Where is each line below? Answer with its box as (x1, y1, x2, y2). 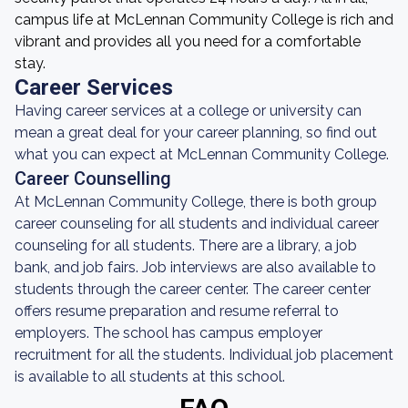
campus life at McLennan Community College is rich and (15, 11, 393, 28)
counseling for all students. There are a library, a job (15, 237, 357, 254)
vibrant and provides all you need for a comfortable (15, 33, 361, 50)
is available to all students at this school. (15, 368, 285, 385)
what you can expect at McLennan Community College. (15, 146, 389, 163)
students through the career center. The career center (15, 280, 371, 298)
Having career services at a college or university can (15, 102, 362, 119)
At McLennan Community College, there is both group (15, 193, 377, 210)
